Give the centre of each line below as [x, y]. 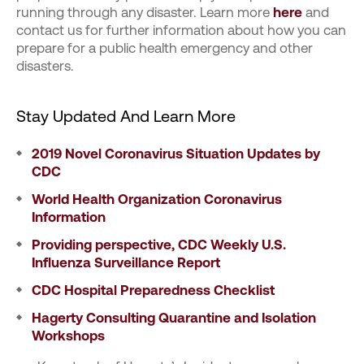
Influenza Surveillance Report [126, 262]
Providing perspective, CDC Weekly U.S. [159, 244]
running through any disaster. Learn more [143, 12]
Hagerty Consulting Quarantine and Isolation [174, 317]
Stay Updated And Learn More [126, 116]
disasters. [45, 65]
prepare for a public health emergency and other [165, 48]
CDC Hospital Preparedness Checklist [153, 290]
